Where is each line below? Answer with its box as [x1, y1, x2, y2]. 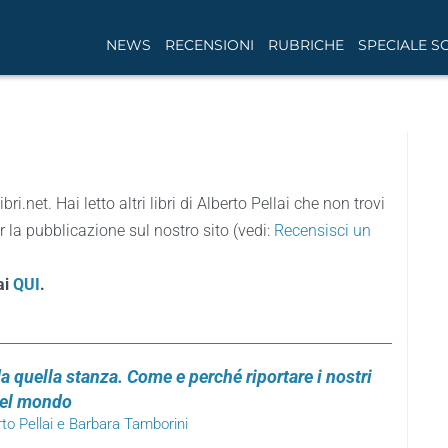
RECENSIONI [165, 36, 254, 54]
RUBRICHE [268, 36, 344, 54]
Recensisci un [274, 221, 371, 240]
